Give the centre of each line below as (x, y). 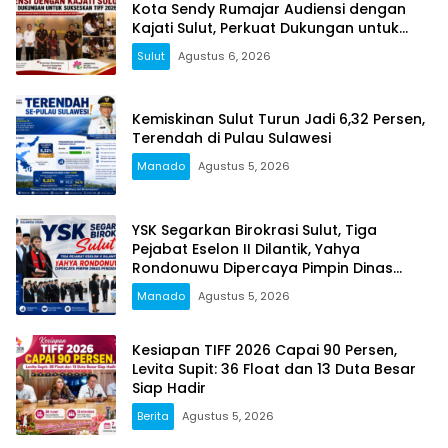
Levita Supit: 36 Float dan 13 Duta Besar (274, 368)
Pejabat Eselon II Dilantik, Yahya (246, 248)
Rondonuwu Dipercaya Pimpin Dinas (262, 267)
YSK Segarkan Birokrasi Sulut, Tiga (254, 229)
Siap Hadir (169, 387)
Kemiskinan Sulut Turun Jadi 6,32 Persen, (278, 119)
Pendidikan (171, 286)
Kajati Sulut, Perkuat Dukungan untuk (265, 27)
